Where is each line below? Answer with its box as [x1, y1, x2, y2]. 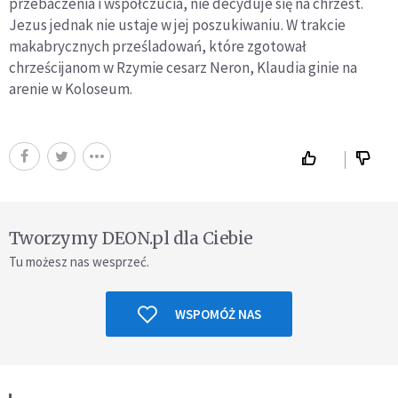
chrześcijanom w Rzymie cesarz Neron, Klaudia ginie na [9, 58, 357, 77]
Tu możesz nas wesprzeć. [9, 253, 149, 270]
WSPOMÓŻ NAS [174, 306, 261, 322]
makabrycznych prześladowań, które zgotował [9, 36, 306, 56]
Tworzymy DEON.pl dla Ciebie [9, 227, 253, 249]
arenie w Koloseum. [9, 79, 132, 99]
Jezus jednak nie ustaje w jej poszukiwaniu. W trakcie [9, 15, 346, 35]
